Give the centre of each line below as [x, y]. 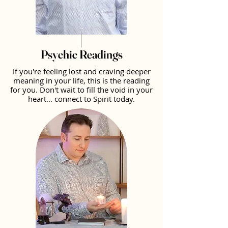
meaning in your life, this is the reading [81, 80]
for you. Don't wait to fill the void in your [81, 90]
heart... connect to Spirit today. [81, 99]
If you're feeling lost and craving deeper [81, 71]
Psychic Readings [81, 54]
